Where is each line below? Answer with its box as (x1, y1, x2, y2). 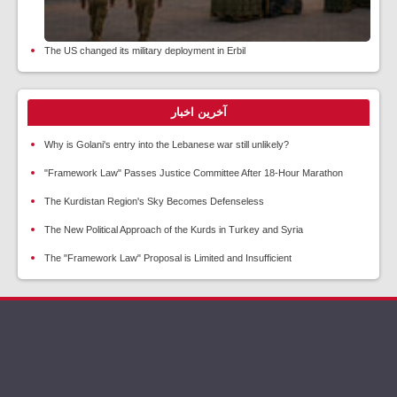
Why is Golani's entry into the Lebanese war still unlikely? (44, 139, 289, 151)
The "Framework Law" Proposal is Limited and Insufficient (44, 253, 292, 264)
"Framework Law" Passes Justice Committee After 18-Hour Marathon (44, 167, 343, 179)
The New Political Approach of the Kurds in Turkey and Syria (44, 224, 303, 236)
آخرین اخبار (170, 105, 227, 120)
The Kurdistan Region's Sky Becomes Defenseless (44, 196, 264, 207)
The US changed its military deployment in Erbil (44, 45, 245, 57)
